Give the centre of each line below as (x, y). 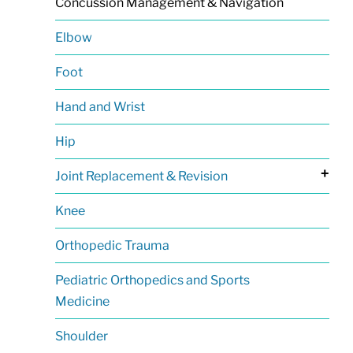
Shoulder (81, 336)
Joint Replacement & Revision (141, 176)
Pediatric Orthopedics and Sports (152, 280)
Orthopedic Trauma (112, 245)
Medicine (82, 301)
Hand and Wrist (100, 106)
